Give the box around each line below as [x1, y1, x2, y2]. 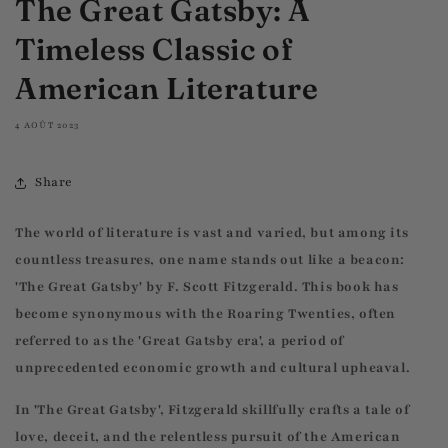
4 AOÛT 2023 [15, 118, 80, 131]
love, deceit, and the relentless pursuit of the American [15, 427, 401, 446]
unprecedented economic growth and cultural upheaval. [15, 358, 411, 377]
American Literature [15, 69, 319, 107]
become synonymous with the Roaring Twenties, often [15, 304, 397, 323]
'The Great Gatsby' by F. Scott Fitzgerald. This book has [15, 277, 399, 296]
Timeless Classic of [15, 30, 294, 68]
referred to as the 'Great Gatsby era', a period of [15, 331, 345, 350]
